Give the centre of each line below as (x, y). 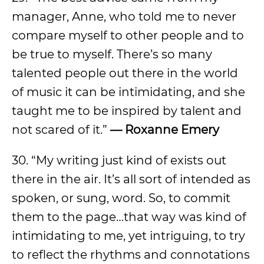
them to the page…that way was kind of (129, 217)
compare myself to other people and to (128, 35)
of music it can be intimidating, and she (128, 92)
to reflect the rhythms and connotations (131, 255)
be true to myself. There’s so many (112, 54)
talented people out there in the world (125, 73)
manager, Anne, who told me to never (124, 16)
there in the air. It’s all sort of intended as (131, 179)
